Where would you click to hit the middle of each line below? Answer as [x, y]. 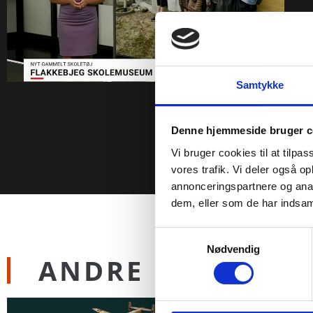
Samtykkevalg [188, 235]
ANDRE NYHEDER [168, 271]
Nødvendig [233, 249]
